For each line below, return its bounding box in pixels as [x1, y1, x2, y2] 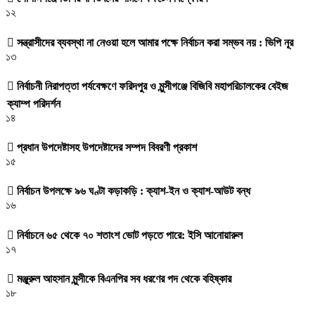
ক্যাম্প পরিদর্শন [7, 97, 60, 110]
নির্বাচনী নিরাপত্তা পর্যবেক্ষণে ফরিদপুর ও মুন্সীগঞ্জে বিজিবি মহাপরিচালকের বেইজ [14, 79, 288, 92]
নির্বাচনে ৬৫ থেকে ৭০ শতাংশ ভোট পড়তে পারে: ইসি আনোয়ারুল [14, 229, 243, 241]
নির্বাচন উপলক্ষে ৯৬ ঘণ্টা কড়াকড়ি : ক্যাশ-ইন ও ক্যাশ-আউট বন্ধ [14, 185, 250, 198]
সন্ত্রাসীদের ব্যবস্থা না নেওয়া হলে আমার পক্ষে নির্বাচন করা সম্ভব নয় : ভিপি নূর [14, 36, 293, 49]
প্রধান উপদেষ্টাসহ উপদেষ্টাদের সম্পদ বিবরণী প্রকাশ [14, 141, 197, 154]
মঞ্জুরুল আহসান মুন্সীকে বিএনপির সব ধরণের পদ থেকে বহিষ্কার [14, 272, 231, 285]
